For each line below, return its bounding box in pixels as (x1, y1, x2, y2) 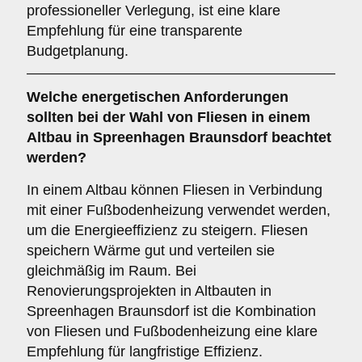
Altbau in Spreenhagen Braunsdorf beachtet (27, 129, 331, 145)
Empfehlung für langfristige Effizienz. (27, 343, 263, 360)
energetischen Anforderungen (82, 89, 288, 105)
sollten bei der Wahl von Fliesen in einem (27, 109, 310, 125)
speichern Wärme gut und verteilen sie (27, 242, 275, 259)
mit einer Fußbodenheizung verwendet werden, (27, 202, 330, 218)
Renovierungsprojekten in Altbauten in (27, 283, 271, 299)
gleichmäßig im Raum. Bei (27, 263, 196, 279)
